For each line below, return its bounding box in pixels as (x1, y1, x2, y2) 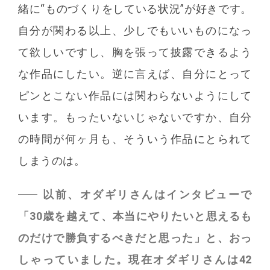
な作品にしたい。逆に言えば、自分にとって (18, 67, 252, 81)
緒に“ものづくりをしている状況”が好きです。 (18, 2, 252, 16)
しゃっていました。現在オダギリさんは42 (18, 253, 252, 266)
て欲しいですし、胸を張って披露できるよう (18, 46, 252, 59)
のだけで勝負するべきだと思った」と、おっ (18, 231, 252, 245)
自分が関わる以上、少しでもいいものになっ (18, 24, 252, 37)
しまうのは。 (18, 154, 86, 168)
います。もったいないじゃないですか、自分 (18, 111, 252, 124)
